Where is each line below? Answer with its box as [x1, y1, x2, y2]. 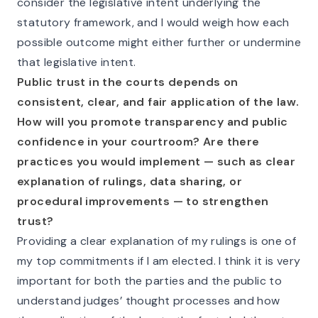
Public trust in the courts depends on [17, 75, 238, 89]
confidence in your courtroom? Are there [17, 134, 260, 149]
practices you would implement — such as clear [17, 154, 295, 169]
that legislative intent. [17, 55, 136, 70]
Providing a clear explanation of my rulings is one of [17, 234, 297, 248]
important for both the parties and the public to [17, 273, 283, 288]
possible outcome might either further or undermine [17, 35, 301, 50]
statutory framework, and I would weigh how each [17, 15, 290, 30]
